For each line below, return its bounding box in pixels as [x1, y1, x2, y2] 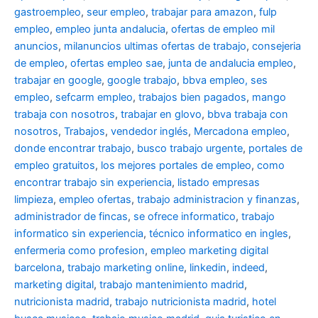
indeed [232, 261, 265, 275]
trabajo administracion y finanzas [137, 193, 297, 207]
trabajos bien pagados [138, 91, 246, 104]
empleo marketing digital [150, 244, 268, 258]
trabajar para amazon [151, 6, 253, 19]
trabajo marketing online [67, 261, 184, 275]
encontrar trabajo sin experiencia [14, 176, 172, 190]
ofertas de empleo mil [171, 23, 275, 36]
